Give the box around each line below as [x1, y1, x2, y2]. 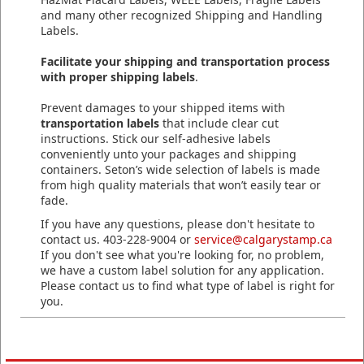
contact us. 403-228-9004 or [41, 231, 194, 247]
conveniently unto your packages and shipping [41, 145, 297, 162]
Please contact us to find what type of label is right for [41, 277, 335, 293]
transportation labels [41, 115, 159, 131]
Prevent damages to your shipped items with [41, 99, 285, 115]
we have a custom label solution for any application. [41, 262, 324, 278]
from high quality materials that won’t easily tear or [41, 176, 321, 193]
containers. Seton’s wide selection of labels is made [41, 161, 320, 177]
